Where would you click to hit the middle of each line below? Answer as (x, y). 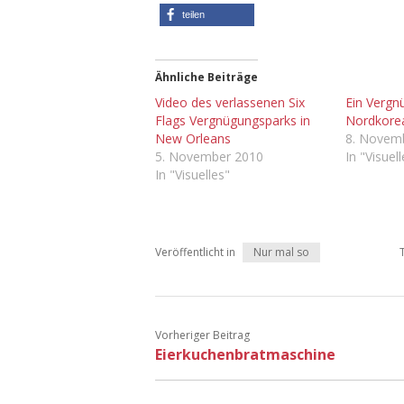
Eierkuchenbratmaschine (245, 354)
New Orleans (193, 138)
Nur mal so (281, 252)
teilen (193, 14)
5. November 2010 (209, 156)
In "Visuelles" (193, 174)
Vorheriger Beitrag (202, 335)
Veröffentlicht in (195, 252)
